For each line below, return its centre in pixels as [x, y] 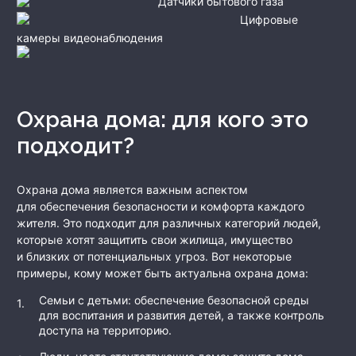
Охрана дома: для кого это [25, 120]
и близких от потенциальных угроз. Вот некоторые [154, 257]
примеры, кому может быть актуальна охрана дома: [163, 273]
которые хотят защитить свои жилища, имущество [155, 240]
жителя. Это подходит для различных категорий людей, [169, 223]
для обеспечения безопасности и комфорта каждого [161, 207]
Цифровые [269, 19]
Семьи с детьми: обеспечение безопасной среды [174, 300]
